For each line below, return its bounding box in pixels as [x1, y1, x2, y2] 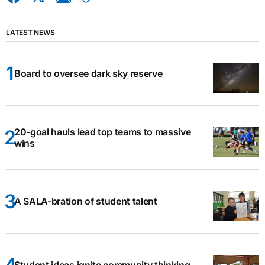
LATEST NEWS [6, 28, 55, 37]
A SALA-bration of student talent [14, 195, 157, 207]
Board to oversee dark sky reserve [14, 67, 163, 79]
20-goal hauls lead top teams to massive [14, 125, 191, 138]
